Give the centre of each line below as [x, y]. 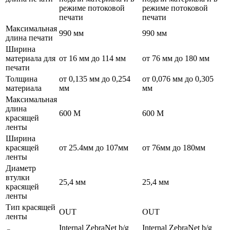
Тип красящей [31, 207]
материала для [31, 58]
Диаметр [21, 168]
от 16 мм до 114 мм [92, 58]
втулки [18, 177]
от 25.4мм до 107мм [94, 147]
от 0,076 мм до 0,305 [178, 79]
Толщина [22, 79]
